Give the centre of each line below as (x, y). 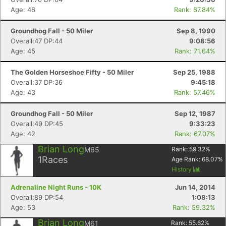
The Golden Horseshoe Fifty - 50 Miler (72, 72)
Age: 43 (23, 92)
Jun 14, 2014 (195, 187)
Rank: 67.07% (195, 134)
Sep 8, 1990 (196, 31)
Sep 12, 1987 (195, 114)
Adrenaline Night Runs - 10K (56, 187)
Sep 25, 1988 (194, 72)
